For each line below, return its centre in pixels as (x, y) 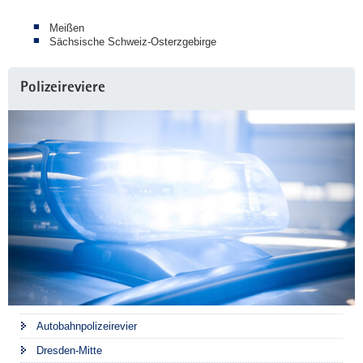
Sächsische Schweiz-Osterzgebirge (133, 41)
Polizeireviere (63, 88)
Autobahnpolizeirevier (87, 326)
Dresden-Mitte (69, 350)
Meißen (67, 28)
